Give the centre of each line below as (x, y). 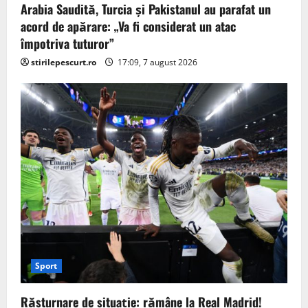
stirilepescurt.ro (64, 63)
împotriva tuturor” (67, 44)
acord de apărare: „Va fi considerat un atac (128, 26)
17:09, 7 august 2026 (156, 63)
